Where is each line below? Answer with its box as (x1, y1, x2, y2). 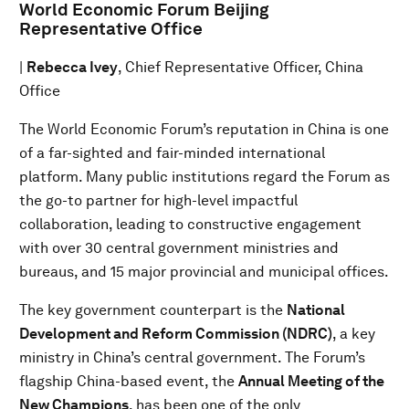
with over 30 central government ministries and (19, 239, 339, 257)
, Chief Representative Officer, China (118, 58, 363, 77)
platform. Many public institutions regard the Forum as (19, 168, 390, 186)
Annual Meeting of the (238, 372, 384, 391)
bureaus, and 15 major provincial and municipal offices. (19, 263, 389, 281)
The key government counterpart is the (19, 301, 287, 320)
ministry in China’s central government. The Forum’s (19, 349, 365, 367)
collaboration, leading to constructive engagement (19, 215, 362, 234)
